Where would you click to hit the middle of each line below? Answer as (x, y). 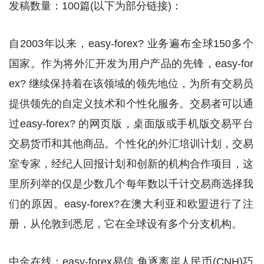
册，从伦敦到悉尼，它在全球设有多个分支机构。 (126, 224)
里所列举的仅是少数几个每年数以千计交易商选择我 (131, 184)
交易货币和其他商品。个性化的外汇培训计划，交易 (131, 144)
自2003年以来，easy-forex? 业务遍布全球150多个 (131, 44)
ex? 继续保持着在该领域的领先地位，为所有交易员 (131, 84)
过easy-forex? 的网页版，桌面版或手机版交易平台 (131, 124)
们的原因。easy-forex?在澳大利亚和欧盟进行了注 (131, 204)
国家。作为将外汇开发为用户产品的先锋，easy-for (131, 64)
